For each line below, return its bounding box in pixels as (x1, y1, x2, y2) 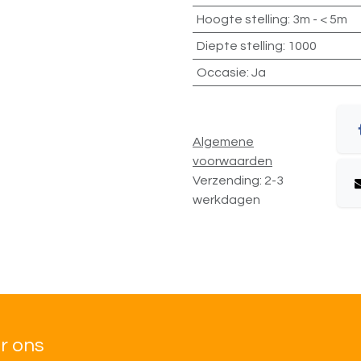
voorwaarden (193, 154, 272, 168)
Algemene (193, 135, 254, 148)
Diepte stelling (196, 39, 283, 52)
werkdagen (193, 193, 260, 206)
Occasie (196, 66, 247, 79)
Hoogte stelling (196, 13, 288, 26)
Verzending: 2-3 (193, 173, 284, 187)
